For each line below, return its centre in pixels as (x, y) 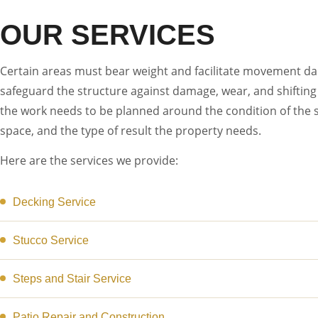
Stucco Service (51, 240)
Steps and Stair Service (72, 279)
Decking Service (54, 202)
